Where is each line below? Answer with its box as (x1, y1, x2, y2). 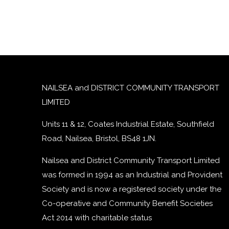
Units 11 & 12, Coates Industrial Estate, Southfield (42, 120, 214, 129)
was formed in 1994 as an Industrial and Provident (42, 170, 222, 179)
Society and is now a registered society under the (42, 185, 221, 194)
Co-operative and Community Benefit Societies (42, 199, 213, 208)
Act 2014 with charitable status (42, 213, 152, 222)
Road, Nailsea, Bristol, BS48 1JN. (42, 134, 156, 143)
